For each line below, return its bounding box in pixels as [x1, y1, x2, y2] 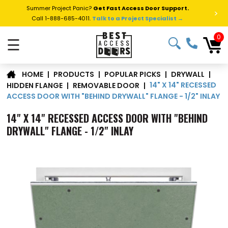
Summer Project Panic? [26, 4, 93, 12]
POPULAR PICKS [104, 69, 161, 79]
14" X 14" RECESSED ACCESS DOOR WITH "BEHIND [7, 110, 208, 126]
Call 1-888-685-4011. [32, 14, 93, 22]
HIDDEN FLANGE [7, 80, 63, 91]
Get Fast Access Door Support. [93, 4, 189, 12]
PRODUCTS [53, 69, 95, 79]
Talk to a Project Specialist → [92, 14, 184, 22]
